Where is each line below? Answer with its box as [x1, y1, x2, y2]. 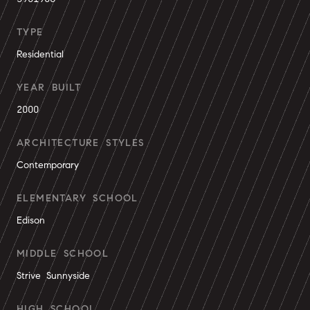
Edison [17, 215, 45, 226]
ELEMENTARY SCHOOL [17, 192, 138, 204]
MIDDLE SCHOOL [17, 248, 109, 259]
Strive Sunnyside [17, 270, 90, 282]
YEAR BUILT [17, 82, 81, 93]
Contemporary [17, 159, 79, 171]
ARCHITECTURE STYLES [17, 137, 145, 149]
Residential [17, 48, 64, 60]
